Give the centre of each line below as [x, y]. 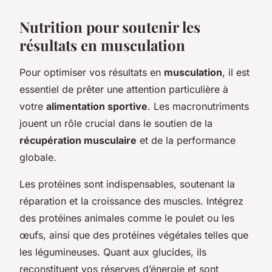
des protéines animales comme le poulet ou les [127, 218]
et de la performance [186, 140]
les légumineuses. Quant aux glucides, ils [113, 252]
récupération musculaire [78, 140]
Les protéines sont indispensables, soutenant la [127, 184]
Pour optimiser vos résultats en [92, 72]
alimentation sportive [97, 106]
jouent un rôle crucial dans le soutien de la [116, 123]
